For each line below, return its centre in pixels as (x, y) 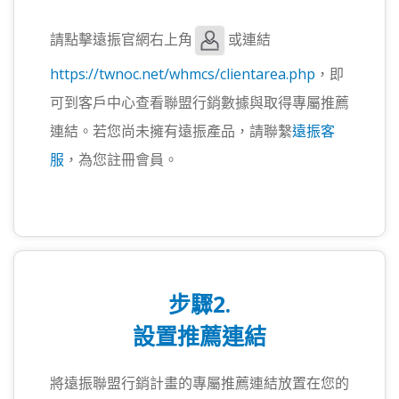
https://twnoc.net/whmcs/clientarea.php (183, 73)
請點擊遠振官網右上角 (121, 39)
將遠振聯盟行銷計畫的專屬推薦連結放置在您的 (199, 383)
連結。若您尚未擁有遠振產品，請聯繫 (171, 130)
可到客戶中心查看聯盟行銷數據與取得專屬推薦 (199, 102)
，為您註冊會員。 (121, 159)
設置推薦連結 (199, 335)
